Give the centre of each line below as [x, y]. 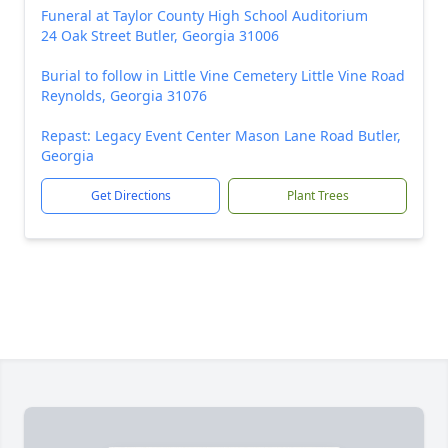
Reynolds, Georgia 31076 [124, 95]
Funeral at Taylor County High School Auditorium [204, 15]
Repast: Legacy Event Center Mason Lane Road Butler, [221, 135]
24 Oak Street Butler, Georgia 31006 [160, 35]
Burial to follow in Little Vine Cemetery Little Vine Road [223, 75]
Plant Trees [317, 195]
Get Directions [130, 195]
